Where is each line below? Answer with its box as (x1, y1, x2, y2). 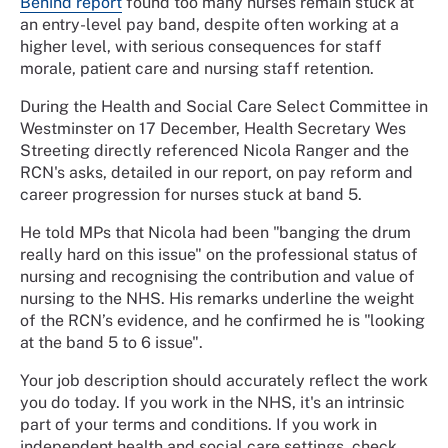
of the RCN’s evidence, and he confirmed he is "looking (20, 310, 425, 330)
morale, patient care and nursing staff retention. (20, 58, 374, 78)
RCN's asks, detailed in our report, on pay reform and (20, 162, 413, 182)
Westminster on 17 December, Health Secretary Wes (20, 118, 406, 138)
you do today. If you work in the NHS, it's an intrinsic (20, 392, 405, 412)
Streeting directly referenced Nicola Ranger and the (20, 140, 409, 160)
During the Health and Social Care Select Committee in (20, 96, 428, 116)
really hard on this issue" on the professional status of (20, 244, 418, 264)
